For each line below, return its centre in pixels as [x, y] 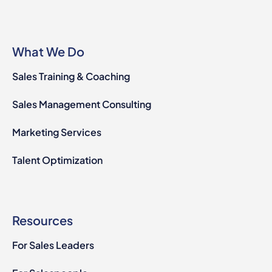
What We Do [48, 51]
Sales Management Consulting [82, 104]
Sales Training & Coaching [71, 76]
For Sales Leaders [53, 245]
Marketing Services [57, 132]
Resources [42, 220]
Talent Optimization [57, 160]
